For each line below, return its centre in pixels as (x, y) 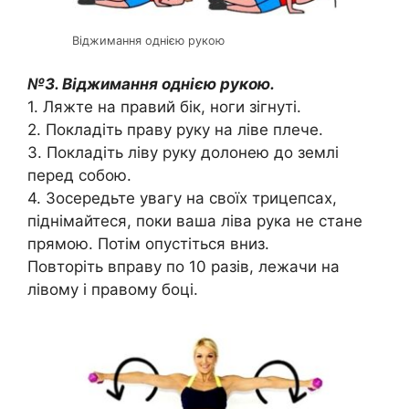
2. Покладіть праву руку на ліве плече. (175, 129)
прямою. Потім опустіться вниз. (148, 243)
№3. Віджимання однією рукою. (151, 84)
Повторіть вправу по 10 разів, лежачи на (184, 266)
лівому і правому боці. (113, 289)
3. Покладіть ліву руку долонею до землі (183, 152)
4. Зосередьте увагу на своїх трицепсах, (182, 198)
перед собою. (79, 175)
